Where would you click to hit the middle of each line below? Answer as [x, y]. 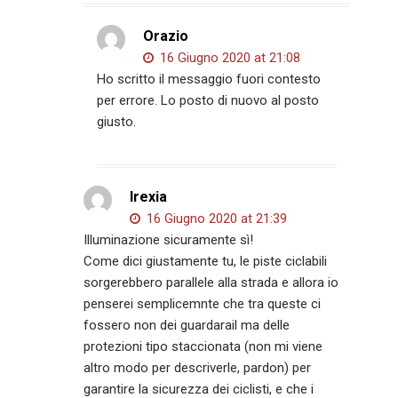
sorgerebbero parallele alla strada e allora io [211, 283]
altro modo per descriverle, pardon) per [198, 368]
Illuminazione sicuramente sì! [169, 240]
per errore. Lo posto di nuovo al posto [208, 101]
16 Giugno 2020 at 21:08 [229, 58]
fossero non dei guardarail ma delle [187, 326]
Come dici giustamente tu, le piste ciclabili [206, 262]
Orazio [166, 36]
